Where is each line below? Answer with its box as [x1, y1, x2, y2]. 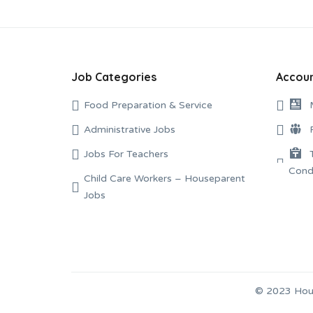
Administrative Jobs [84, 123, 175, 136]
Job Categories [71, 69, 156, 84]
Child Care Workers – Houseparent [84, 172, 245, 184]
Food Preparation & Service [84, 99, 212, 111]
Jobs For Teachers [84, 147, 168, 160]
